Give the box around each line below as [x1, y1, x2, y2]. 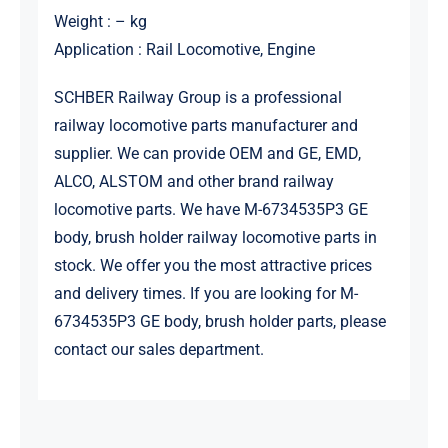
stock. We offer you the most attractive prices [53, 256, 372, 276]
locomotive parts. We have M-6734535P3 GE [53, 200, 368, 220]
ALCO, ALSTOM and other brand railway [53, 172, 334, 192]
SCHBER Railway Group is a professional [53, 88, 342, 108]
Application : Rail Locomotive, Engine [53, 40, 315, 60]
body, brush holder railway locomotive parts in [53, 228, 377, 248]
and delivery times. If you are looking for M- [53, 284, 358, 304]
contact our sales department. [53, 340, 264, 360]
